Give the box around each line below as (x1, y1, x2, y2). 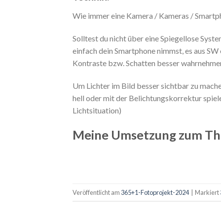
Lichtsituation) (73, 105, 121, 115)
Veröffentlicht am (73, 188, 121, 196)
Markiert (195, 188, 220, 196)
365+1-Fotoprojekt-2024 (121, 188, 189, 196)
